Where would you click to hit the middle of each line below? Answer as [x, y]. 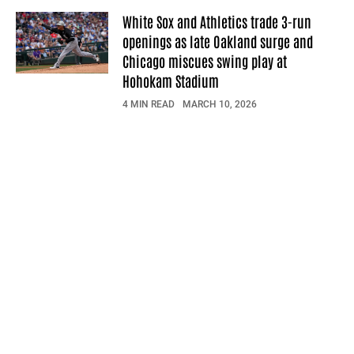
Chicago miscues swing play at [205, 61]
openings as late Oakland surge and [218, 41]
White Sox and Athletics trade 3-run [217, 22]
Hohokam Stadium [171, 81]
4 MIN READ [149, 105]
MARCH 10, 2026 [220, 105]
